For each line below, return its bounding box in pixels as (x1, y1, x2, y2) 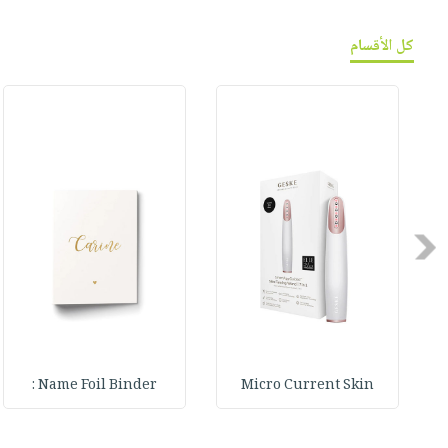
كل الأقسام (350, 32, 415, 60)
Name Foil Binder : (38, 373, 158, 398)
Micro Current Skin (241, 373, 375, 398)
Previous (372, 232, 440, 260)
